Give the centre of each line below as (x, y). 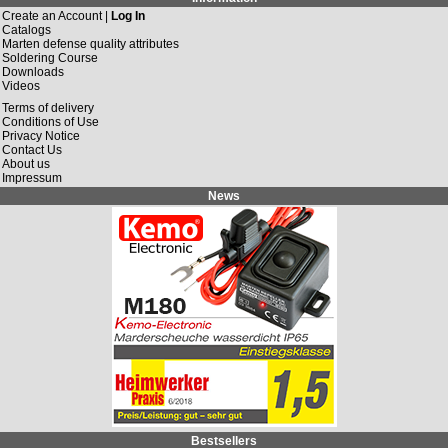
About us (26, 163)
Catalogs (26, 29)
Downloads (33, 71)
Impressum (32, 177)
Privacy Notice (41, 135)
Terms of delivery (48, 107)
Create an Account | (56, 15)
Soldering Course (50, 57)
